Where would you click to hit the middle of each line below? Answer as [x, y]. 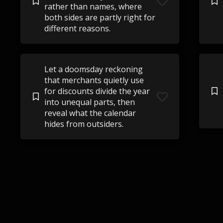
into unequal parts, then [89, 102]
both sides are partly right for [100, 17]
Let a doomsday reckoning [93, 69]
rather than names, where [93, 6]
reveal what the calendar [90, 113]
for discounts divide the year [97, 91]
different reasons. [77, 28]
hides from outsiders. [84, 124]
